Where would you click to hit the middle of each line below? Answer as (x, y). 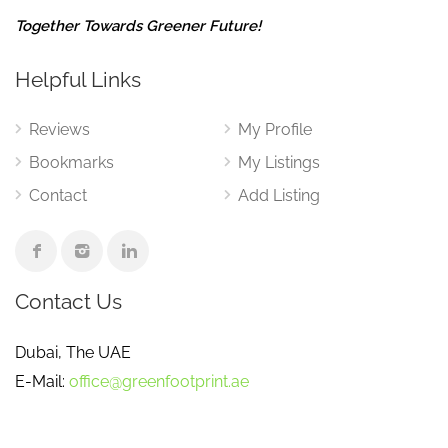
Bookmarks (71, 162)
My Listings (279, 162)
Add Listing (279, 195)
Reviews (59, 129)
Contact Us (68, 301)
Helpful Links (78, 79)
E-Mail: (42, 381)
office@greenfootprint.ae (159, 381)
